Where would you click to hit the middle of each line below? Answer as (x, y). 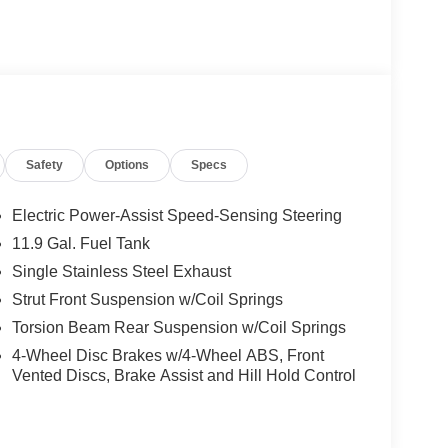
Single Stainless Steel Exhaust (121, 271)
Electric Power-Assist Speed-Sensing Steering (176, 215)
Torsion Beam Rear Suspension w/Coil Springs (178, 327)
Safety (45, 164)
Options (127, 164)
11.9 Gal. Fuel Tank (80, 243)
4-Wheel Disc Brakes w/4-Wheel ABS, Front (167, 355)
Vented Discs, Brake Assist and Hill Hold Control (183, 375)
